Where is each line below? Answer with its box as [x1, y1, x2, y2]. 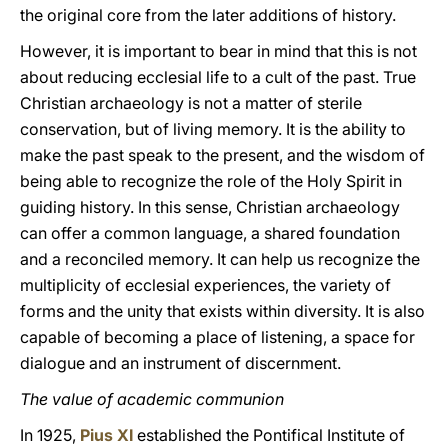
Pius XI [80, 425, 133, 445]
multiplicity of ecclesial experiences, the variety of [20, 275, 391, 295]
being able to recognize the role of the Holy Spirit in [20, 171, 402, 191]
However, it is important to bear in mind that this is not [20, 41, 417, 61]
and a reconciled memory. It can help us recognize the [20, 249, 420, 269]
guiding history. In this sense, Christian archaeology [20, 197, 400, 217]
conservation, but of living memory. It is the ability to [20, 119, 406, 139]
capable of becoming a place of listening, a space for [20, 327, 415, 347]
